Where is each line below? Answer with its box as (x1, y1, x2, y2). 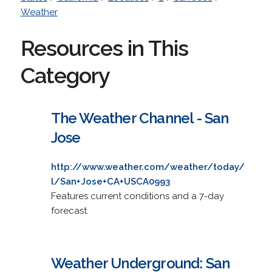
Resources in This (20, 35, 188, 61)
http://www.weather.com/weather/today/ (50, 161, 245, 172)
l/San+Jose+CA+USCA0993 (50, 175, 170, 187)
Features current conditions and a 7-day (50, 190, 224, 202)
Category (20, 62, 110, 88)
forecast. (50, 205, 89, 216)
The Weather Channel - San (50, 109, 229, 127)
